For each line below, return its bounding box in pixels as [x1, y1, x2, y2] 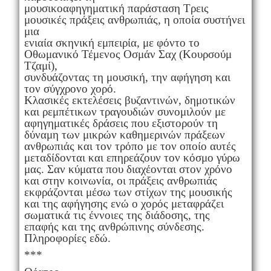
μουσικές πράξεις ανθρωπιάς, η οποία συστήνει [24, 13, 245, 26]
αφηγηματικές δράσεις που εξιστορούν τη [24, 116, 218, 129]
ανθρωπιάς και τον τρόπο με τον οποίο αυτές [24, 139, 236, 152]
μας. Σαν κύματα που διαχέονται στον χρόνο [24, 162, 232, 175]
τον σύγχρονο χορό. [24, 82, 116, 95]
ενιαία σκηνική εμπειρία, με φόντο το [24, 36, 200, 49]
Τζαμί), [24, 59, 57, 72]
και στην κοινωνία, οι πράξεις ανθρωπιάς [24, 174, 217, 187]
